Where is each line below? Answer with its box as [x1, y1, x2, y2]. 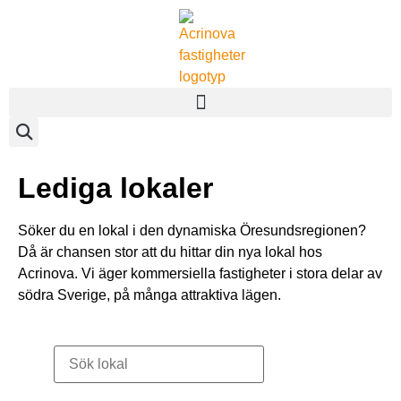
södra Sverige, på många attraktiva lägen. [18, 287, 281, 303]
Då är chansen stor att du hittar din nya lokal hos [18, 244, 322, 260]
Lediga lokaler [18, 172, 213, 204]
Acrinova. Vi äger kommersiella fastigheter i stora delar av [18, 266, 382, 281]
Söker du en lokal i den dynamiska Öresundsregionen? [18, 223, 366, 238]
